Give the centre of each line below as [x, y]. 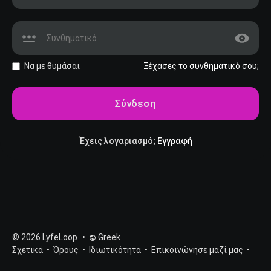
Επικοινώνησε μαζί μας [198, 250]
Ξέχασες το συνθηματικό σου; [201, 66]
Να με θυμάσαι [52, 66]
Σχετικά [28, 250]
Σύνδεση [135, 103]
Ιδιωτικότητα [116, 250]
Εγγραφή [175, 141]
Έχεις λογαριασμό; [118, 141]
